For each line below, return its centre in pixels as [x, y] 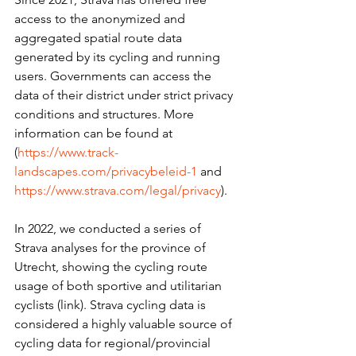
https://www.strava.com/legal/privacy [118, 190]
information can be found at [95, 133]
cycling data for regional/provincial [114, 343]
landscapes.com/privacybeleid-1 [106, 171]
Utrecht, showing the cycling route [112, 267]
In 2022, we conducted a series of [109, 228]
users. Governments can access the [114, 76]
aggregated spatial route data [100, 38]
